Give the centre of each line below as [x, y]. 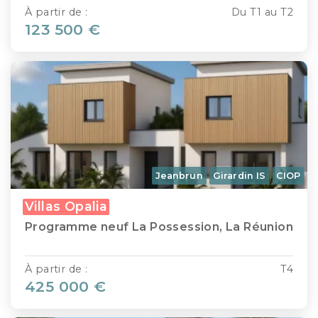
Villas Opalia [66, 206]
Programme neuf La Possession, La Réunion [159, 226]
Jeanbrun [179, 175]
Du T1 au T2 [262, 12]
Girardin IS [240, 175]
